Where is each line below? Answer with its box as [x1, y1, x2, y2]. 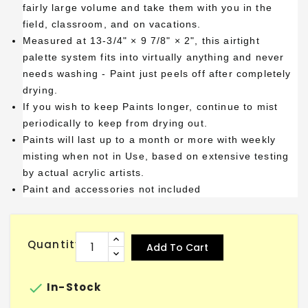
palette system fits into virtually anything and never [23, 52, 285, 63]
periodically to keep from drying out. [23, 118, 208, 129]
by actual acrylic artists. [23, 167, 145, 179]
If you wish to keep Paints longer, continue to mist [23, 101, 278, 113]
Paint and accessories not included [23, 184, 205, 195]
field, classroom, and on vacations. [23, 19, 201, 30]
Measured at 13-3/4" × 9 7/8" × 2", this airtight [23, 35, 260, 47]
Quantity [27, 237, 82, 252]
